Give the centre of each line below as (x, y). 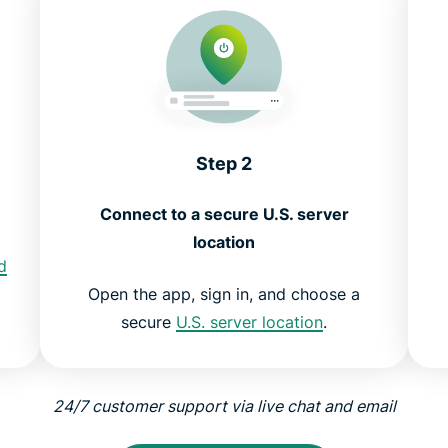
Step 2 (224, 163)
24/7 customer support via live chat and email (224, 405)
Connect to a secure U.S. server (224, 213)
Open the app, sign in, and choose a (224, 293)
